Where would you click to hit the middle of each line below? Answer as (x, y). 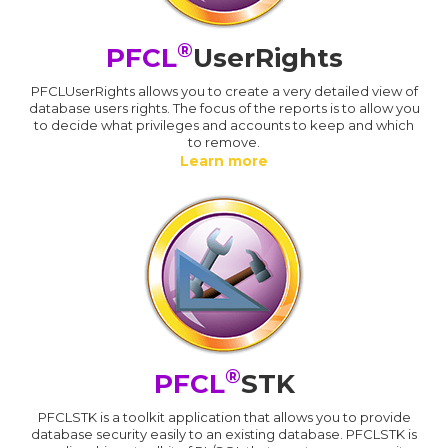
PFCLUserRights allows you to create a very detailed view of (224, 90)
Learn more (224, 160)
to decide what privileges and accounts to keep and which (224, 124)
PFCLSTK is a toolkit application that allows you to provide (224, 416)
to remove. (224, 141)
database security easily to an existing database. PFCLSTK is (224, 433)
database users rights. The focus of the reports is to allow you (224, 107)
